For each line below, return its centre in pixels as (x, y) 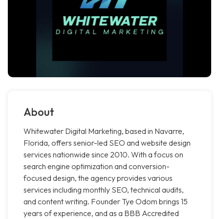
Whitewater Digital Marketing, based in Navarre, (104, 131)
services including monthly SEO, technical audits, (104, 190)
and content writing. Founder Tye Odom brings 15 (106, 202)
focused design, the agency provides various (98, 178)
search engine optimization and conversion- (97, 166)
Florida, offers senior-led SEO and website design (107, 143)
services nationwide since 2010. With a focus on (103, 155)
